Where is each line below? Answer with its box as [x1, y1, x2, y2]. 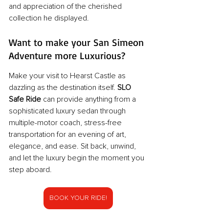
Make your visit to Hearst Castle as [9, 72, 128, 80]
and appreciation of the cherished [9, 2, 124, 11]
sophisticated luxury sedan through [9, 107, 128, 115]
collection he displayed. [9, 14, 89, 22]
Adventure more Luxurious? [9, 49, 128, 62]
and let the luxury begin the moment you [9, 154, 146, 162]
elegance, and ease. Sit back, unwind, [9, 142, 138, 151]
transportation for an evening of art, [9, 131, 128, 139]
